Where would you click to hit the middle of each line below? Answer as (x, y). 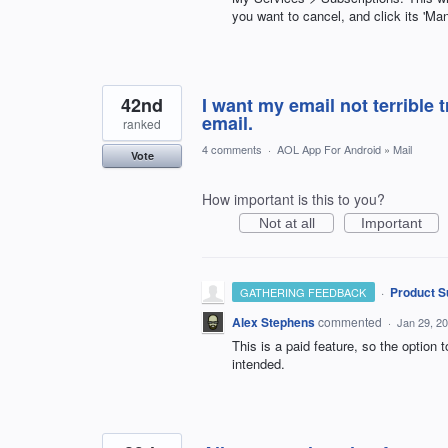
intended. (258, 364)
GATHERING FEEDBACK (303, 292)
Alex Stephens (273, 322)
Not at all (286, 223)
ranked (142, 124)
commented (351, 322)
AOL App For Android (329, 149)
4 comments (232, 149)
